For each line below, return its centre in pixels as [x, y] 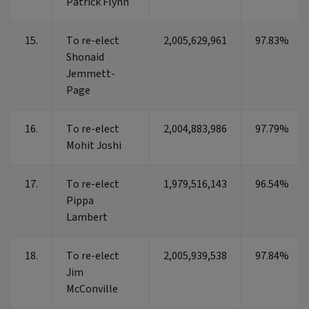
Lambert [87, 218]
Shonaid [85, 58]
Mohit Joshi [94, 146]
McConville [92, 289]
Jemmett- [91, 74]
